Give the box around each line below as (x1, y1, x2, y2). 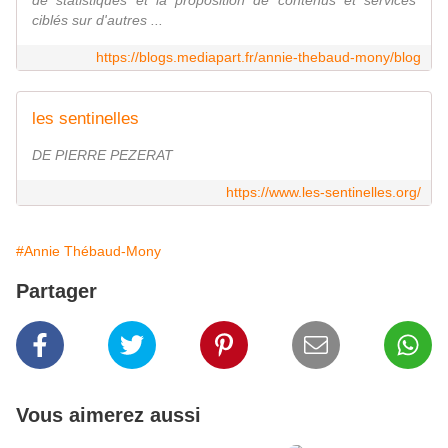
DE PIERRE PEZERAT (32, 147, 173, 164)
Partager (16, 280, 97, 303)
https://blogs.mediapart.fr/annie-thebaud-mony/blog (96, 49, 421, 66)
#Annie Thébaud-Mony (16, 243, 161, 260)
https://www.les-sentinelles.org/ (226, 184, 421, 201)
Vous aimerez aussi (16, 404, 201, 427)
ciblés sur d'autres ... (32, 12, 163, 29)
